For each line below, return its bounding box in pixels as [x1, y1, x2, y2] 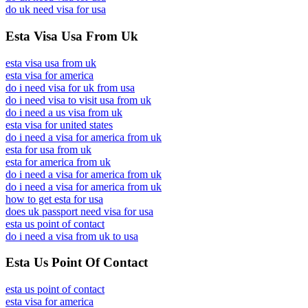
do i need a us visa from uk [5, 106, 122, 118]
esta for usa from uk [5, 143, 91, 155]
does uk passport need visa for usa [5, 205, 153, 217]
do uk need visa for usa [5, 3, 106, 16]
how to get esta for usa [5, 192, 103, 205]
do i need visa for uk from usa [5, 81, 135, 93]
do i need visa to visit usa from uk [5, 93, 151, 106]
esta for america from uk [5, 155, 111, 168]
